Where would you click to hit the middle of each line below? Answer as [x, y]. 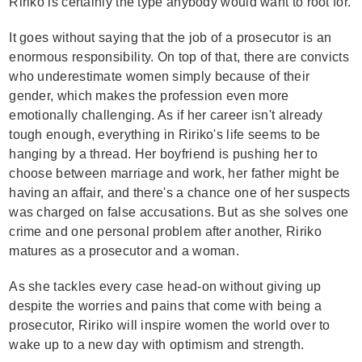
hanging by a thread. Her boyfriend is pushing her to [163, 154]
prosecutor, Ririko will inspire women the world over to [170, 325]
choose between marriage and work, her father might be [175, 173]
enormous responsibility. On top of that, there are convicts [179, 57]
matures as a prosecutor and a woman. [124, 251]
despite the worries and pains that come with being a [165, 306]
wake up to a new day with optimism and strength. [157, 345]
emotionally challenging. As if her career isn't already [166, 115]
